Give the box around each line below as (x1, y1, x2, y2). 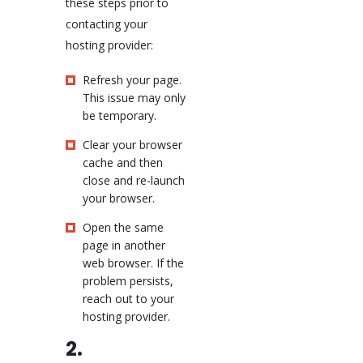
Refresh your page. (82, 71, 181, 88)
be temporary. (82, 107, 156, 123)
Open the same (82, 219, 164, 235)
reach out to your (82, 290, 174, 306)
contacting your (65, 16, 147, 32)
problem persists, (82, 272, 173, 288)
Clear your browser (82, 136, 182, 152)
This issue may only (82, 89, 186, 105)
